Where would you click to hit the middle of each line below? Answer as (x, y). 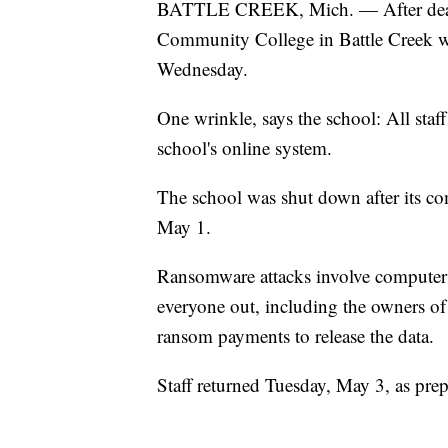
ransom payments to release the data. (295, 335)
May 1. (184, 226)
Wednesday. (202, 68)
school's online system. (244, 147)
